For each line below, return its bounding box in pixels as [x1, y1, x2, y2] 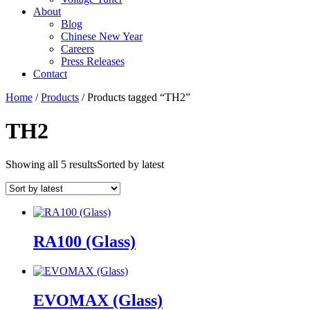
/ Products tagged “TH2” [79, 91, 190, 103]
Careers [61, 42, 94, 55]
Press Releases [61, 55, 125, 67]
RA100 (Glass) [33, 232, 136, 251]
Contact [33, 67, 67, 80]
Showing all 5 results [6, 158, 97, 171]
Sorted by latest [97, 158, 164, 171]
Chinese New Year [61, 30, 143, 42]
